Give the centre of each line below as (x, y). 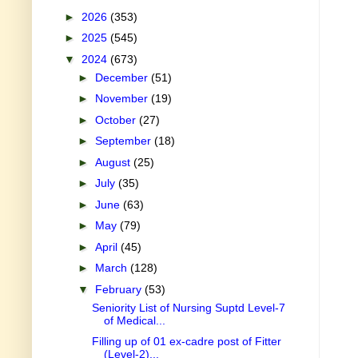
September (124, 141)
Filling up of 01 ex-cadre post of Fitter (186, 342)
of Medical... (134, 320)
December (123, 77)
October (117, 119)
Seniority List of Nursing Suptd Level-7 (188, 307)
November (123, 99)
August (114, 162)
